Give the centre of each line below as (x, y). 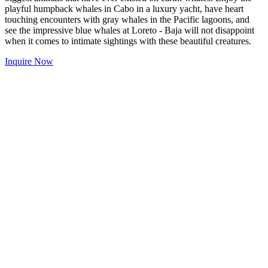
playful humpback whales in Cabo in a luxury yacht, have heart (124, 9)
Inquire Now (29, 62)
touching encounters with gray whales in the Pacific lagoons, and (127, 20)
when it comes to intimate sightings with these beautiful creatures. (128, 41)
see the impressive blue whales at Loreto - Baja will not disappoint (130, 31)
